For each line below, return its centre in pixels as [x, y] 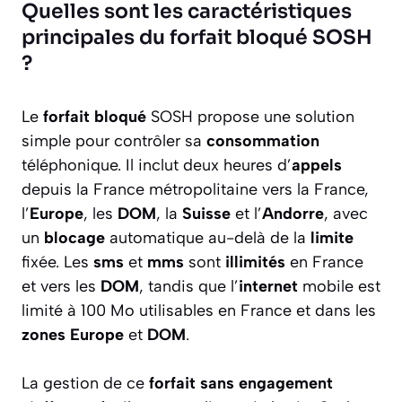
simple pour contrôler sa [114, 140]
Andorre [293, 213]
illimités [255, 262]
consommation [263, 140]
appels [317, 165]
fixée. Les [57, 262]
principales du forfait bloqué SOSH [197, 37]
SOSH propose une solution [250, 116]
